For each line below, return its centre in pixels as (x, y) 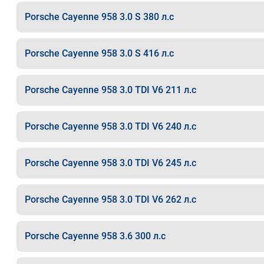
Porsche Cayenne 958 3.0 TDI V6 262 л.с (110, 199)
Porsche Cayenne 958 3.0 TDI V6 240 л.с (110, 126)
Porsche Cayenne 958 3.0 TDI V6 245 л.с (110, 163)
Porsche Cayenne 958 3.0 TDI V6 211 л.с (110, 90)
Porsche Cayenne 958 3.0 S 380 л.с (99, 17)
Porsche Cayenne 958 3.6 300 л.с (95, 236)
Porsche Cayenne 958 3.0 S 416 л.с (99, 53)
